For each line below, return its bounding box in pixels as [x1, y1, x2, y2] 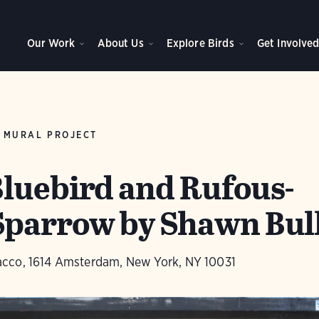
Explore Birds [166, 36, 234, 50]
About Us [98, 36, 144, 50]
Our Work [27, 36, 75, 50]
